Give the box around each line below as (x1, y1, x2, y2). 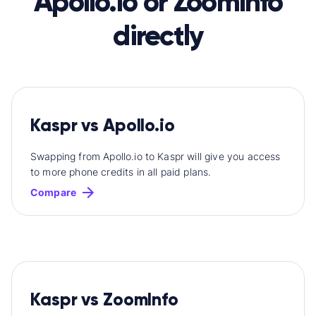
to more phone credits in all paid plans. (30, 165, 212, 178)
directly (113, 18, 203, 53)
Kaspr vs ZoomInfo (30, 288, 178, 310)
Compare (30, 186, 77, 198)
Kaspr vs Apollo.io (30, 114, 175, 136)
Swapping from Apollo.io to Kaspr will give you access (30, 150, 281, 162)
